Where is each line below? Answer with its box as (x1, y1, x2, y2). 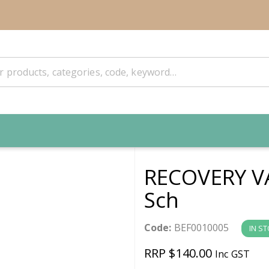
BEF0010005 (171, 220, 229, 234)
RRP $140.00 (144, 244, 216, 261)
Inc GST (215, 247, 250, 261)
